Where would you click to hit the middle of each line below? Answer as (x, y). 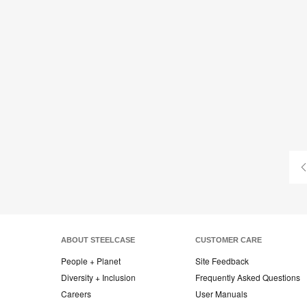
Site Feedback (222, 260)
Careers (76, 293)
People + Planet (91, 260)
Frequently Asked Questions (248, 277)
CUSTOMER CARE (229, 240)
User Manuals (221, 293)
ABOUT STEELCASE (98, 240)
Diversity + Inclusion (98, 277)
